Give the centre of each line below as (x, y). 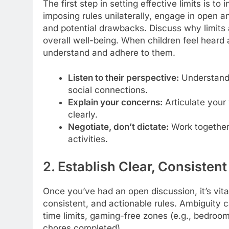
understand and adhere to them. (109, 52)
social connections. (108, 90)
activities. (88, 139)
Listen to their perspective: (123, 78)
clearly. (83, 115)
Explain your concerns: (115, 102)
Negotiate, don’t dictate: (118, 127)
